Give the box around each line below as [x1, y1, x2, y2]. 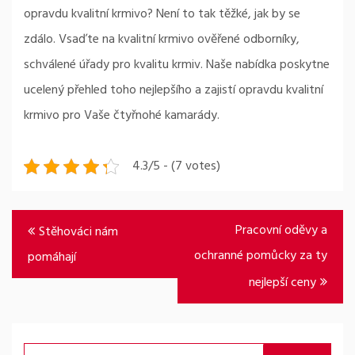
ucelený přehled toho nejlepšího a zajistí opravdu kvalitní [24, 80, 323, 101]
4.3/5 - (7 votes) [132, 156, 220, 177]
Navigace [11, 209, 73, 238]
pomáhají [28, 247, 76, 268]
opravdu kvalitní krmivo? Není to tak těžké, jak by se [24, 4, 300, 25]
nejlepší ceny [249, 273, 316, 293]
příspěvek [11, 266, 77, 295]
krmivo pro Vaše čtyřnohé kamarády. [24, 105, 219, 126]
